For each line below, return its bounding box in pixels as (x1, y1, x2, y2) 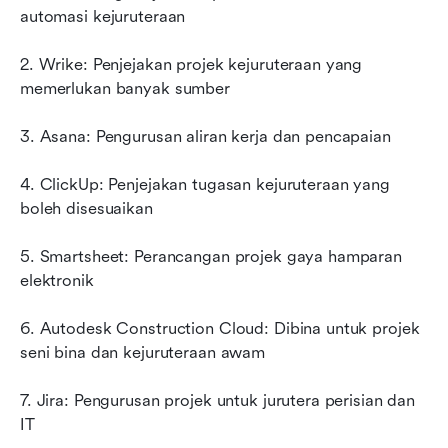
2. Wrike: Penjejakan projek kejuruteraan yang (20, 54, 363, 74)
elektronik (20, 270, 94, 290)
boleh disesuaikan (20, 198, 153, 218)
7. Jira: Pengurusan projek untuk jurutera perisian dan (20, 390, 416, 410)
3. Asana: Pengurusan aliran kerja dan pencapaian (20, 126, 391, 146)
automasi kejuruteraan (20, 6, 186, 26)
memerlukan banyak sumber (20, 78, 230, 98)
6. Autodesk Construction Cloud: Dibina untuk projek (20, 318, 420, 338)
